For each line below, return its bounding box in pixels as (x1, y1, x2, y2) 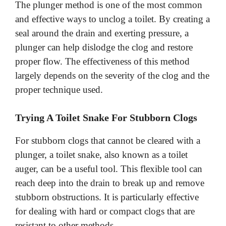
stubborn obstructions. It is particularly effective (15, 191, 199, 202)
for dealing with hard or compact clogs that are (15, 205, 195, 216)
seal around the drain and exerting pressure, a (15, 28, 189, 39)
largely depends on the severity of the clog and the (15, 70, 209, 81)
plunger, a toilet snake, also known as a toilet (15, 149, 188, 160)
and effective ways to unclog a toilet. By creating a (15, 14, 210, 25)
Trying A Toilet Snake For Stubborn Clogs (15, 111, 197, 123)
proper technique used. (15, 84, 103, 95)
